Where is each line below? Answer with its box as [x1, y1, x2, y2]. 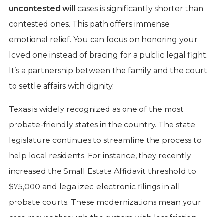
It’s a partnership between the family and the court [8, 65, 207, 75]
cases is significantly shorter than [75, 3, 203, 13]
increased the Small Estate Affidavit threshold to [8, 166, 196, 176]
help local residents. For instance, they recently [8, 151, 191, 160]
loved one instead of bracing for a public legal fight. [8, 50, 208, 60]
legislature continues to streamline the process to [8, 135, 201, 145]
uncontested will [8, 3, 76, 13]
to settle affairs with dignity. [8, 81, 114, 91]
